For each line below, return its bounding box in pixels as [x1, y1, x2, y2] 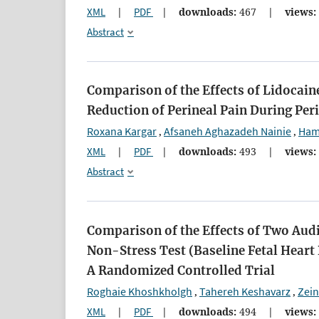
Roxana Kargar [87, 124, 157, 139]
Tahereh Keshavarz [199, 283, 291, 298]
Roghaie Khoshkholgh [87, 283, 192, 298]
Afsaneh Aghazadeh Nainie [164, 124, 291, 139]
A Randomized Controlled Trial [87, 262, 275, 278]
